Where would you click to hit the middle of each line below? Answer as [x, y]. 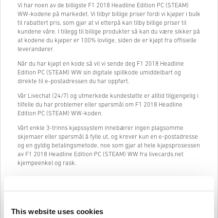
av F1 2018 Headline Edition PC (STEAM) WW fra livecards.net [100, 154]
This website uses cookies [57, 211]
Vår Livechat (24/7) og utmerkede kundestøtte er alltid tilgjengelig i [108, 96]
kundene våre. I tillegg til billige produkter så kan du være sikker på [109, 32]
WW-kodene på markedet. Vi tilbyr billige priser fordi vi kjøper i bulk [109, 14]
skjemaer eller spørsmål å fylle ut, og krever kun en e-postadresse [108, 137]
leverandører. [36, 49]
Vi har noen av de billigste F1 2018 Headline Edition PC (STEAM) [103, 5]
